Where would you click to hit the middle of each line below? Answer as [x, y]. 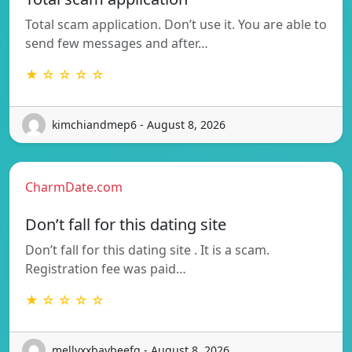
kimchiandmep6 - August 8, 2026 [139, 125]
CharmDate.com [74, 187]
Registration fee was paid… [106, 268]
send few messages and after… [117, 43]
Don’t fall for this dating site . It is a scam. [147, 249]
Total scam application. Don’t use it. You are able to [176, 24]
